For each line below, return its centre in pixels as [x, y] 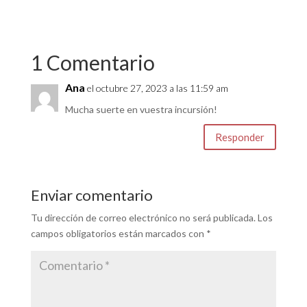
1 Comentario [93, 63]
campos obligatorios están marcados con [118, 234]
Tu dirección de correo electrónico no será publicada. [143, 218]
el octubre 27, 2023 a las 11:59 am [157, 88]
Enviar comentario [91, 195]
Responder [240, 137]
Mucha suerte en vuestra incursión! [141, 110]
